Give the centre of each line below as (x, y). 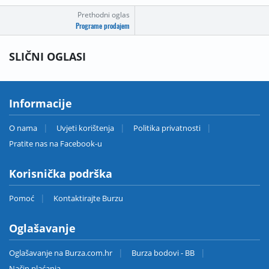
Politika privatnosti (167, 128)
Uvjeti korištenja (85, 128)
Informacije (41, 104)
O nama (23, 128)
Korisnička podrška (61, 174)
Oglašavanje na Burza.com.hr (61, 253)
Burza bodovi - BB (163, 253)
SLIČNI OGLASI (47, 57)
